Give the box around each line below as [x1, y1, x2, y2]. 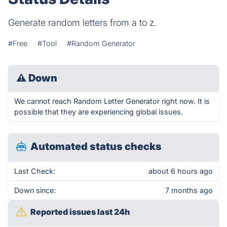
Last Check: [14, 167, 55, 175]
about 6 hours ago [148, 167, 213, 175]
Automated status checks [30, 140, 162, 153]
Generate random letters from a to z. [8, 17, 157, 28]
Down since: [14, 186, 56, 195]
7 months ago [165, 186, 213, 195]
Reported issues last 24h [30, 207, 130, 217]
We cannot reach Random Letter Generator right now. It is [14, 97, 210, 105]
